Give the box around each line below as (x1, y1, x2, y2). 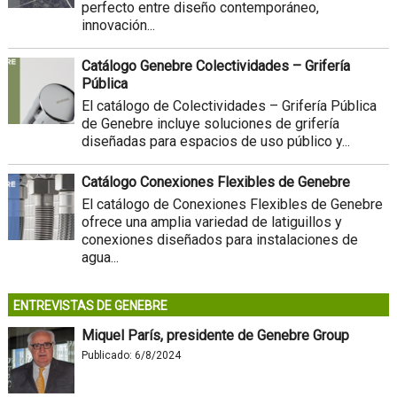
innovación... (81, 16, 155, 34)
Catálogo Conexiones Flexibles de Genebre (81, 173, 350, 191)
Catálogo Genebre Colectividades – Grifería (81, 57, 350, 74)
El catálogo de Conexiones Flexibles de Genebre (81, 195, 383, 213)
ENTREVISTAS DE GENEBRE (12, 298, 167, 313)
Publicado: (81, 348, 135, 362)
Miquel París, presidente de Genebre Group (81, 326, 349, 344)
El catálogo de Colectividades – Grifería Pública (81, 97, 377, 114)
